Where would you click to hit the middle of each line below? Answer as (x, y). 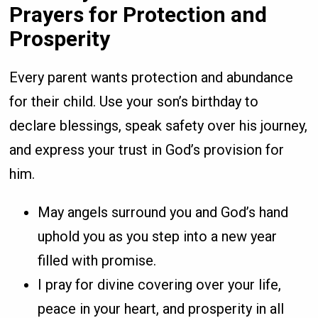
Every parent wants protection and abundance (152, 78)
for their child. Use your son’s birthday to (134, 102)
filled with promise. (97, 261)
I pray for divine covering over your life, (160, 285)
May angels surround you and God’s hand (163, 213)
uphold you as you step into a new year (158, 237)
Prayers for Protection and (138, 15)
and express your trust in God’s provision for (147, 150)
